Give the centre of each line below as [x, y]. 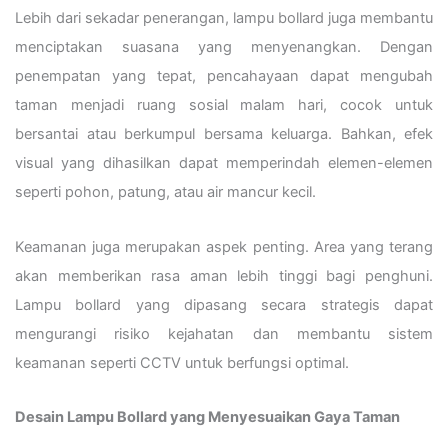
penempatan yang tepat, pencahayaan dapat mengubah [224, 76]
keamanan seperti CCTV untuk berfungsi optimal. [182, 362]
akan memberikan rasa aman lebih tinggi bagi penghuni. [224, 275]
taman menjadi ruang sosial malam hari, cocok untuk [224, 105]
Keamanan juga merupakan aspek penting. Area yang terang [224, 246]
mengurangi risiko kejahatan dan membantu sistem [224, 333]
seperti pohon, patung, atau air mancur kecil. [165, 192]
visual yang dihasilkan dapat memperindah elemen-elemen [224, 163]
